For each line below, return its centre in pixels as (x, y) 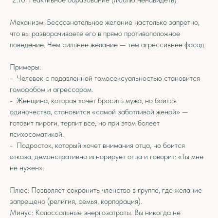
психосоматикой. (37, 134)
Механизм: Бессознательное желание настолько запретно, (105, 22)
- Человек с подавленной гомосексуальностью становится (105, 78)
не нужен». (27, 168)
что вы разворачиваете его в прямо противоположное (95, 33)
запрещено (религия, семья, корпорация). (77, 201)
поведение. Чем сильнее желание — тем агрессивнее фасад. (108, 45)
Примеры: (25, 67)
